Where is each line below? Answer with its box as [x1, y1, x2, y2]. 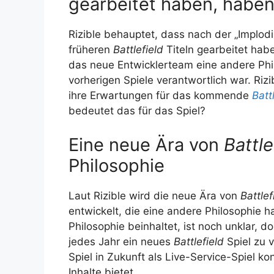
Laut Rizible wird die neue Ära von [68, 189, 240, 202]
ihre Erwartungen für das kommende [68, 89, 252, 102]
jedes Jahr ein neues [68, 235, 174, 248]
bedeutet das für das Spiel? [68, 105, 206, 117]
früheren [68, 43, 113, 56]
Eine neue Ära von [68, 133, 224, 155]
